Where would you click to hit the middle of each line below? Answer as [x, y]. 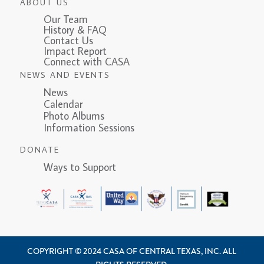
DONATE [39, 150]
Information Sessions [89, 128]
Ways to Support [68, 167]
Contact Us [68, 41]
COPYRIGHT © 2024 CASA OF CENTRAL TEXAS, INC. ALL [132, 251]
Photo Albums [74, 116]
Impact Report [75, 51]
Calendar [63, 104]
